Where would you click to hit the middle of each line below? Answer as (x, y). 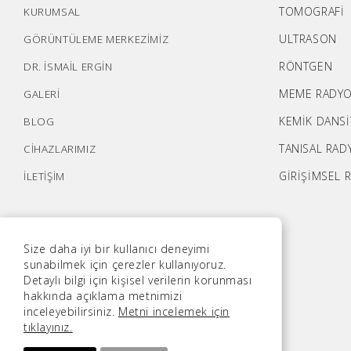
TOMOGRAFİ (312, 11)
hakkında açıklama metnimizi (103, 296)
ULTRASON (308, 39)
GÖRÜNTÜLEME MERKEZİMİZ (96, 39)
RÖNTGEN (306, 66)
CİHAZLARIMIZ (60, 149)
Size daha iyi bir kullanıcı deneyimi (117, 249)
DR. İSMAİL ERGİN (68, 67)
